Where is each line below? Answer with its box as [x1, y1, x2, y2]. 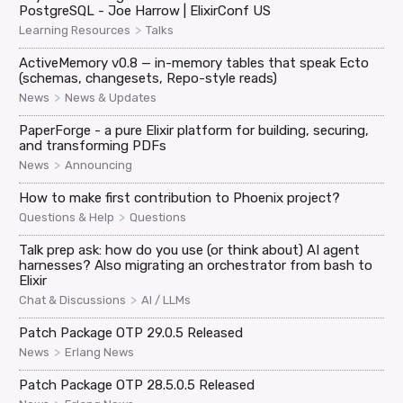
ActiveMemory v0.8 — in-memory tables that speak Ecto [19, 55, 370, 72]
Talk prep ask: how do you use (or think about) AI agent [19, 242, 361, 259]
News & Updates [65, 91, 157, 105]
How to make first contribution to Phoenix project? [19, 190, 341, 207]
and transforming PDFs [19, 138, 167, 155]
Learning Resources [19, 23, 131, 38]
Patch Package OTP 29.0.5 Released [19, 325, 244, 342]
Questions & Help [19, 210, 115, 225]
